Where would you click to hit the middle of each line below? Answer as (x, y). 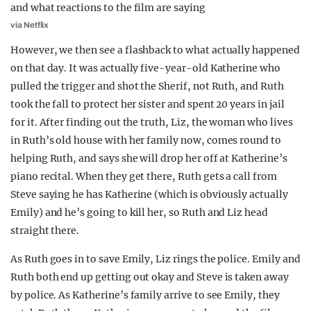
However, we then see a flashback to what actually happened (155, 50)
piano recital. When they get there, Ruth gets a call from (144, 176)
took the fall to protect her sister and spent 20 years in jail (148, 104)
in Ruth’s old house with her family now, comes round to (146, 140)
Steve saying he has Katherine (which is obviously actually (149, 194)
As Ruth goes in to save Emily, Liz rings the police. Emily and (155, 259)
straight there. (45, 230)
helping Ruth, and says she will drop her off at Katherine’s (149, 158)
